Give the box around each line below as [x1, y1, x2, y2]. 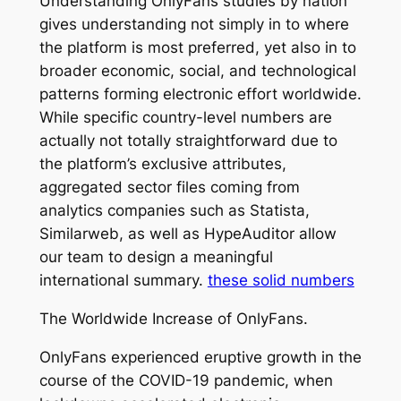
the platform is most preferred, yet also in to [38, 38, 356, 56]
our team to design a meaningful [38, 247, 273, 266]
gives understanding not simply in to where [38, 14, 349, 33]
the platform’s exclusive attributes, [38, 154, 286, 173]
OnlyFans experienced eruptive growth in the [38, 347, 362, 366]
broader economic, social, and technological [38, 61, 356, 80]
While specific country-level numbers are [38, 107, 332, 126]
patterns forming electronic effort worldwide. [38, 84, 362, 103]
